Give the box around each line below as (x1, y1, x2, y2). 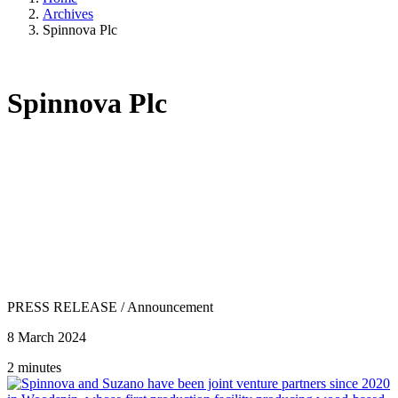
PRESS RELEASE (7, 298, 117, 314)
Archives (43, 5, 93, 21)
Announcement (127, 298, 213, 314)
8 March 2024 (7, 329, 86, 345)
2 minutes (7, 359, 61, 375)
